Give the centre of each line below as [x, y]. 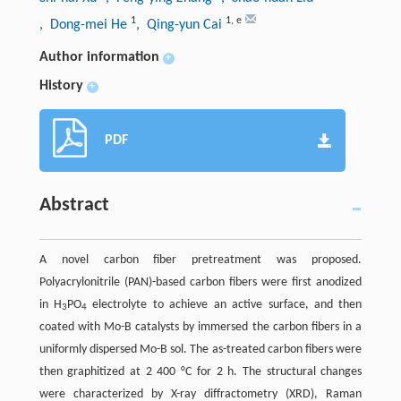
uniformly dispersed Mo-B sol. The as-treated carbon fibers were [200, 349]
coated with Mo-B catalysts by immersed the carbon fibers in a [200, 327]
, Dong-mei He [85, 25]
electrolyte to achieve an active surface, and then [225, 304]
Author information [99, 57]
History [61, 85]
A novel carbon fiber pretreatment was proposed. [200, 260]
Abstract [74, 205]
